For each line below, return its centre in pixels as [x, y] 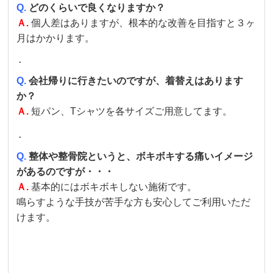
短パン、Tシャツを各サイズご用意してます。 [132, 111]
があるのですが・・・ [66, 171]
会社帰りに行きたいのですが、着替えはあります [135, 80]
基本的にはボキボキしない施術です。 [114, 186]
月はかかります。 [56, 38]
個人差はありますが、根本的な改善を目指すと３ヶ [144, 23]
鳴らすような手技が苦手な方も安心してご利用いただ [134, 202]
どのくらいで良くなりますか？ [96, 7]
